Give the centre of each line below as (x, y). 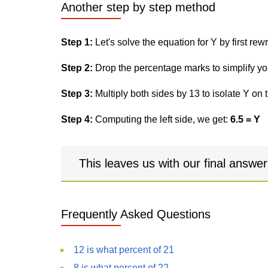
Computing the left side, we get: (162, 119)
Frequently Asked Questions (136, 214)
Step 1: (77, 42)
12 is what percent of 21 (124, 250)
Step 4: (77, 119)
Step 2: (77, 68)
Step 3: (77, 94)
